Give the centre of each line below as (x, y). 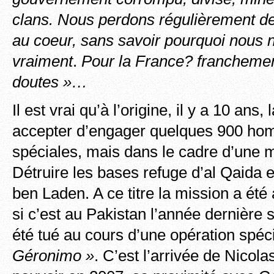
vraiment (43, 61)
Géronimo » (53, 255)
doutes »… (50, 82)
